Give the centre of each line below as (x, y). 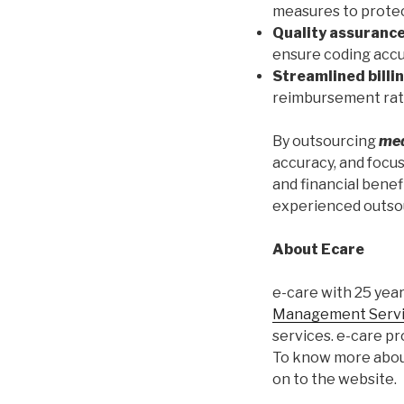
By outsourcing (326, 142)
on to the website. (335, 380)
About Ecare (318, 250)
